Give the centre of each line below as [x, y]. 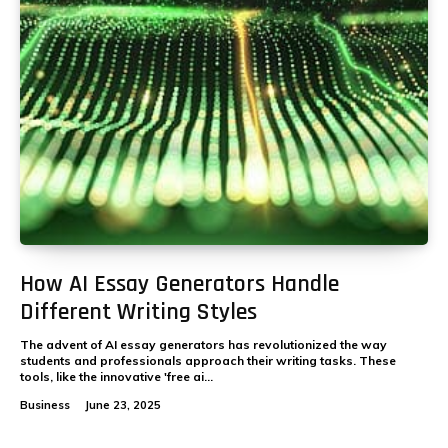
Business [45, 404]
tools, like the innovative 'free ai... [116, 376]
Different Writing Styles [138, 311]
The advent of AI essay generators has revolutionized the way [203, 344]
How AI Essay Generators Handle [179, 283]
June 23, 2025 [123, 404]
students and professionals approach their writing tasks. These [208, 360]
